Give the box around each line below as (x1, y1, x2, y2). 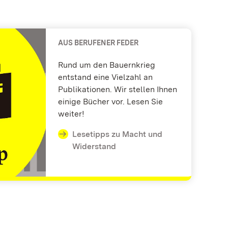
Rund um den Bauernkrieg (58, 60, 155, 70)
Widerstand (72, 141, 116, 151)
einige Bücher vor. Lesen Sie (58, 96, 163, 106)
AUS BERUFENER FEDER (58, 38, 138, 47)
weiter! (58, 108, 84, 119)
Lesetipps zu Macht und (72, 129, 162, 139)
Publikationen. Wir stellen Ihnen (58, 84, 177, 94)
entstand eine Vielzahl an (58, 72, 153, 82)
